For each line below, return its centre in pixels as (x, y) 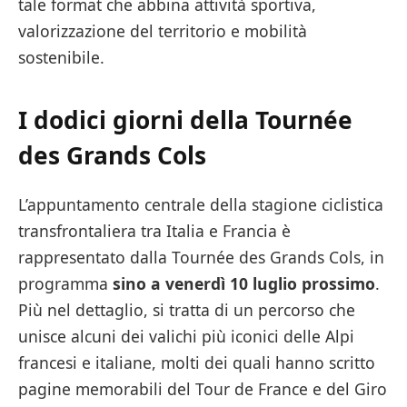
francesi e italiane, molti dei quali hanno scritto (197, 362)
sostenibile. (61, 57)
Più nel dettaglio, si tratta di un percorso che (187, 309)
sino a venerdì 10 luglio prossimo (244, 283)
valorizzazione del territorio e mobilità (163, 30)
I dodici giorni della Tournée (185, 120)
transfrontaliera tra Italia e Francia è (154, 230)
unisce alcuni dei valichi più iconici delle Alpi (186, 336)
